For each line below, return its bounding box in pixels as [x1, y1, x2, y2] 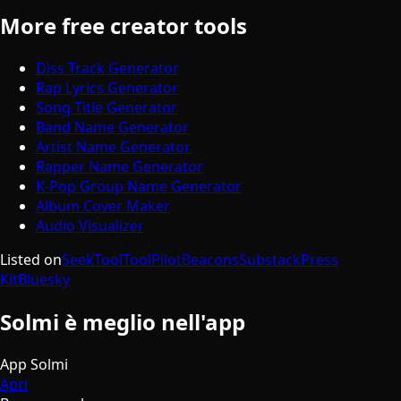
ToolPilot [123, 250, 182, 270]
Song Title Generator [36, 98, 177, 118]
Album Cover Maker [36, 196, 170, 217]
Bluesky [18, 269, 70, 290]
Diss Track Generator [36, 58, 179, 79]
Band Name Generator [36, 117, 189, 138]
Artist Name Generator [36, 137, 191, 158]
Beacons [182, 250, 239, 270]
